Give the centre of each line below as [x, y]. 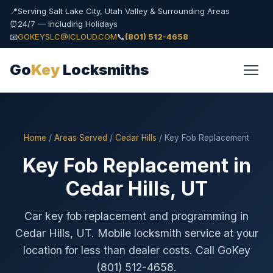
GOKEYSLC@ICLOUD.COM [67, 37]
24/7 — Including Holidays [68, 24]
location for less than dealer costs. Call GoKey [136, 250]
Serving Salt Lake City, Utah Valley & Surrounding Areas [124, 11]
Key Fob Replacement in [136, 165]
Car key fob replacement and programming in [136, 216]
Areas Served [81, 138]
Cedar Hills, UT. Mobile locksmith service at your [136, 233]
